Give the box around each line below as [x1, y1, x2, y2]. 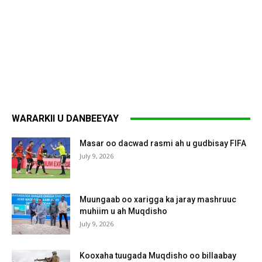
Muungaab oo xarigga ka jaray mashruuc [80, 195, 236, 204]
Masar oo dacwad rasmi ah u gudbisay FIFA [80, 139, 246, 148]
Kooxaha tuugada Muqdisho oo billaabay [80, 251, 236, 260]
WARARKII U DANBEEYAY [12, 113, 119, 124]
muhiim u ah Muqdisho [80, 206, 167, 216]
